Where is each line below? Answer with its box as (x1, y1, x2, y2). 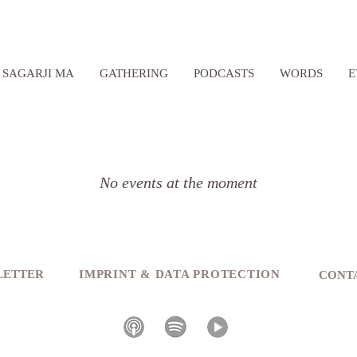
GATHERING (100, 67, 168, 80)
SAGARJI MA (2, 67, 74, 80)
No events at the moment (100, 174, 257, 191)
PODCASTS (194, 67, 254, 80)
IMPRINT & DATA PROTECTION (79, 268, 280, 280)
